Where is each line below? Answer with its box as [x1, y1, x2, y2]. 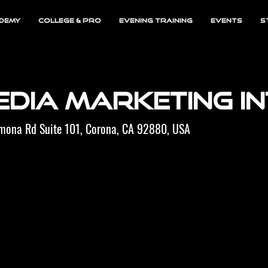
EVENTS [210, 17, 242, 24]
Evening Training [118, 17, 193, 24]
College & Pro [38, 17, 101, 24]
